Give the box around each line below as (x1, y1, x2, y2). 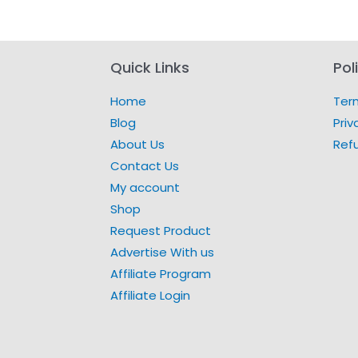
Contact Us (110, 157, 180, 175)
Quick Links (110, 58, 190, 78)
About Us (110, 136, 165, 153)
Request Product (110, 222, 212, 240)
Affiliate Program (110, 265, 212, 283)
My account (110, 179, 181, 197)
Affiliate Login (110, 287, 191, 304)
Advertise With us (110, 244, 215, 261)
